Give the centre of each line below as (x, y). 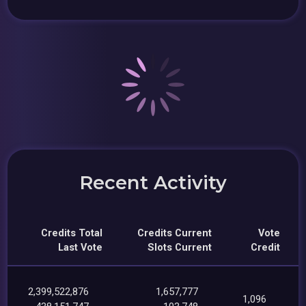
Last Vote (81, 247)
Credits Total (72, 233)
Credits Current (175, 233)
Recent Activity (153, 182)
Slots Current (180, 247)
